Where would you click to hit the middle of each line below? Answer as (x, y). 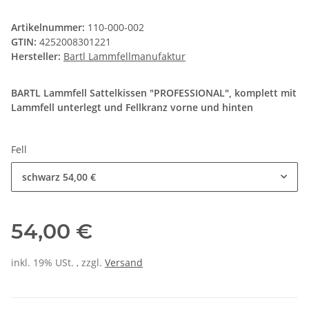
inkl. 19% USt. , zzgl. (58, 263)
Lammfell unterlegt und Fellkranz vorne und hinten (132, 108)
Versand (124, 263)
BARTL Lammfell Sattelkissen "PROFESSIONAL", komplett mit (154, 93)
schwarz (41, 177)
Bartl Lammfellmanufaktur (124, 57)
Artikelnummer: (49, 28)
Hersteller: (36, 57)
